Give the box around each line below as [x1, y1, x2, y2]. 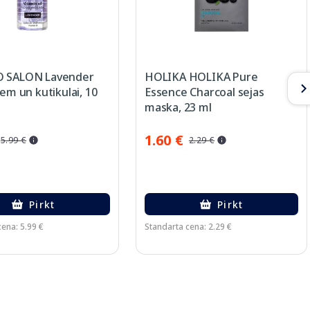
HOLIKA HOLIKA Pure [145, 69, 258, 84]
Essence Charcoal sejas [145, 84, 264, 100]
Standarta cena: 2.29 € [145, 221, 232, 232]
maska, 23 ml [145, 100, 212, 115]
